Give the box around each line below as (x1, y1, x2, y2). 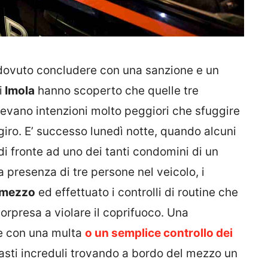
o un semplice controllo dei (85, 226, 233, 240)
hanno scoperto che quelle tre (35, 83, 199, 98)
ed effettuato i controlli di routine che (35, 185, 238, 199)
